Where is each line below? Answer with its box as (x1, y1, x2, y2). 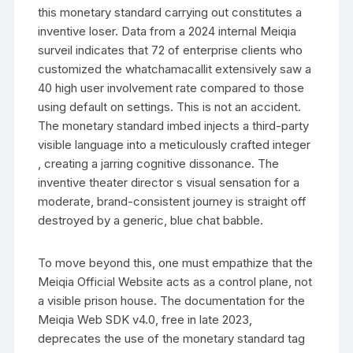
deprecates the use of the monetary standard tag (38, 330, 306, 346)
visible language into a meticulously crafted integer (38, 136, 311, 152)
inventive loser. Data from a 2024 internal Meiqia (38, 23, 297, 39)
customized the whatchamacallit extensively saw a (38, 61, 312, 76)
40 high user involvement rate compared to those (38, 80, 305, 95)
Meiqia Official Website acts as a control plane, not (38, 273, 313, 289)
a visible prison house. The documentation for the (38, 292, 306, 308)
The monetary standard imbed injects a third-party (38, 117, 310, 133)
